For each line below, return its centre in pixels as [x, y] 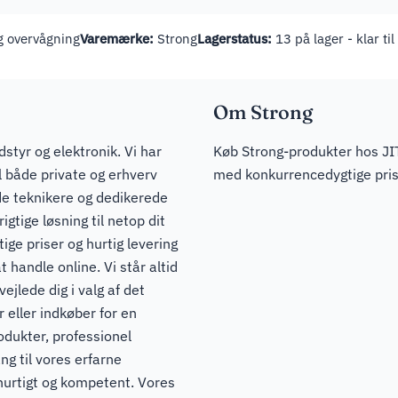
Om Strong [263, 113]
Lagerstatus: [235, 39]
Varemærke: [117, 39]
